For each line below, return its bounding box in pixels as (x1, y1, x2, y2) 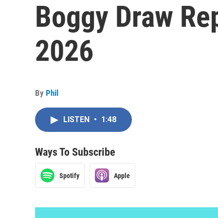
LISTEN (63, 115, 91, 124)
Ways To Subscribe (35, 146, 115, 158)
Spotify (59, 171, 79, 180)
